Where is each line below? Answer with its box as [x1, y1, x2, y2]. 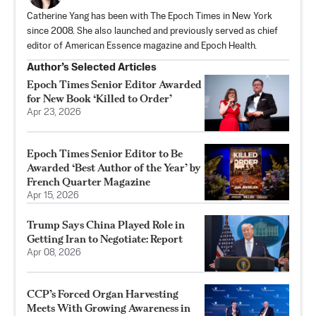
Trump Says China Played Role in [27, 217, 185, 231]
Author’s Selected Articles [27, 61, 157, 73]
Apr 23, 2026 [27, 107, 81, 117]
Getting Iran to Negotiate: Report [27, 231, 183, 245]
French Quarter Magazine [27, 174, 150, 188]
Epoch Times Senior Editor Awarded [27, 77, 202, 91]
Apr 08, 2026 [27, 248, 81, 257]
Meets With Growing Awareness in [27, 300, 190, 315]
